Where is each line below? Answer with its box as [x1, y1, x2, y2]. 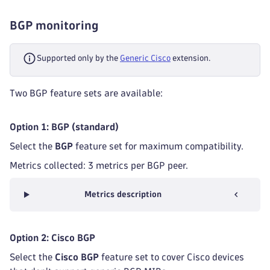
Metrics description [84, 190, 162, 198]
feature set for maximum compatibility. [73, 142, 243, 151]
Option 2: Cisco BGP [10, 233, 95, 242]
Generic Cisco [120, 54, 171, 62]
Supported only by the [37, 54, 120, 62]
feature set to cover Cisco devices [99, 253, 244, 262]
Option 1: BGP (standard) [10, 122, 119, 131]
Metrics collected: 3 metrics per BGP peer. [10, 161, 188, 170]
